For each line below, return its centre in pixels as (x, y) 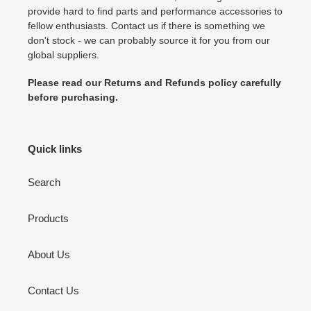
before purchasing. (73, 98)
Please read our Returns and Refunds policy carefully (154, 83)
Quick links (55, 149)
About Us (49, 254)
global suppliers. (64, 55)
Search (44, 182)
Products (48, 218)
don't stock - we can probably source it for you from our (149, 41)
